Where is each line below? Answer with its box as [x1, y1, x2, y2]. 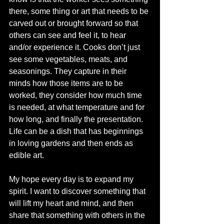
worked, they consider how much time [9, 91, 144, 100]
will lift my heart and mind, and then [9, 199, 135, 208]
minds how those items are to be [9, 79, 125, 88]
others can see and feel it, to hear [9, 31, 128, 40]
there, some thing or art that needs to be [9, 7, 150, 16]
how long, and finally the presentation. [9, 115, 145, 124]
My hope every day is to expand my [9, 175, 135, 184]
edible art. [9, 151, 44, 160]
